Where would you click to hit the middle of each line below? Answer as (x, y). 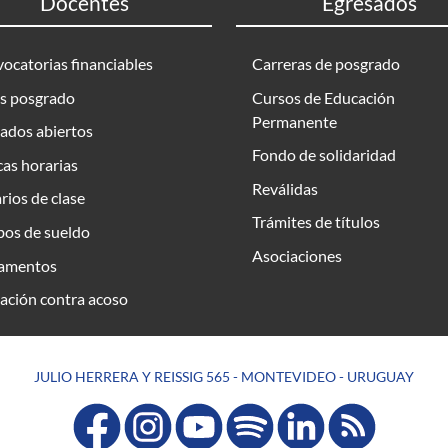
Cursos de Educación (323, 97)
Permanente (294, 121)
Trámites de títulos (316, 222)
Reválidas (285, 188)
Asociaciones (297, 256)
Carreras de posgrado (326, 64)
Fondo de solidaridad (324, 155)
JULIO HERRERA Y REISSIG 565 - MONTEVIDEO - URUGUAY (224, 377)
